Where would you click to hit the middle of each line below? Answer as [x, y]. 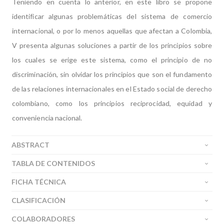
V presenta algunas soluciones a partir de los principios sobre [112, 45]
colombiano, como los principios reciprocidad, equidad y [112, 103]
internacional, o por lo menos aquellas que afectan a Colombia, [112, 31]
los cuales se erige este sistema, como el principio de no [112, 60]
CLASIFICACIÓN [38, 200]
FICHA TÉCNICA [39, 182]
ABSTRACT [30, 145]
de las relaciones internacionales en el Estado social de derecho [112, 89]
